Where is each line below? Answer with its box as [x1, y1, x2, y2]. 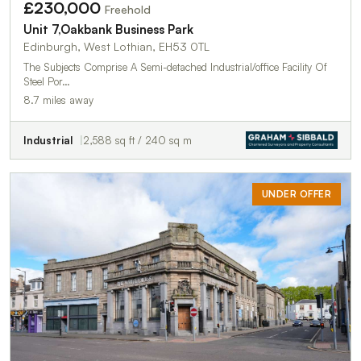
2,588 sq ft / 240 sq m [83, 134, 192, 147]
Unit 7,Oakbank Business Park [23, 22, 193, 38]
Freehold [105, 2, 151, 17]
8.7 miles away [23, 93, 93, 107]
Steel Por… [23, 75, 70, 89]
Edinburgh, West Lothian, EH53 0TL [23, 39, 210, 54]
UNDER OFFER [261, 188, 331, 201]
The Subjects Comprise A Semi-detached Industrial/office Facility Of [23, 60, 327, 74]
